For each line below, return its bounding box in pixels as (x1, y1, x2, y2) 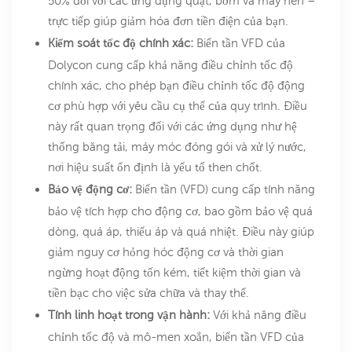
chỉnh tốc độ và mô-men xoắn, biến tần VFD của (48, 330, 304, 344)
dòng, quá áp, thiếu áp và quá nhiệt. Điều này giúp (48, 225, 314, 239)
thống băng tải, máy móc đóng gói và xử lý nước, (48, 140, 306, 154)
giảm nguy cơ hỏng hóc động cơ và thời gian (48, 245, 284, 259)
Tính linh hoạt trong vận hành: (48, 308, 213, 322)
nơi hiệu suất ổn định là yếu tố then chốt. (48, 160, 262, 174)
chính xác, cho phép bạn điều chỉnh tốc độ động (48, 79, 305, 93)
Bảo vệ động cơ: (48, 182, 135, 196)
